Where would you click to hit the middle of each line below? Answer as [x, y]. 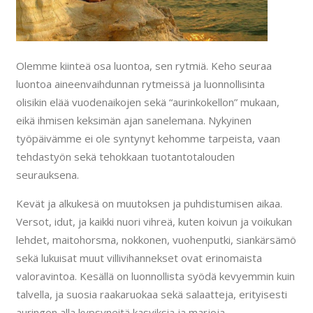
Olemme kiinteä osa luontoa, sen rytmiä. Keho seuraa [144, 66]
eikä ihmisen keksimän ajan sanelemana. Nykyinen [133, 121]
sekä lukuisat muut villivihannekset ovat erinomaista [139, 258]
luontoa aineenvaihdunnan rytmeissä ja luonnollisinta [140, 84]
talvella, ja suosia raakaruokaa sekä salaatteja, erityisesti [151, 294]
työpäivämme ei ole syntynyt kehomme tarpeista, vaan [148, 139]
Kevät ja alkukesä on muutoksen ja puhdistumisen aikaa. [149, 204]
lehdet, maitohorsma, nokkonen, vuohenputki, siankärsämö [156, 240]
